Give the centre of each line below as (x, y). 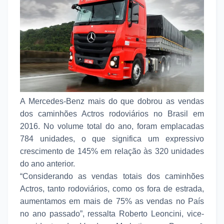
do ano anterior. (47, 163)
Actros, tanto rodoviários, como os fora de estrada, (112, 188)
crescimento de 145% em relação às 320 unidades (112, 151)
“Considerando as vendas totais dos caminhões (112, 176)
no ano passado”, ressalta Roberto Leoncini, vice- (112, 213)
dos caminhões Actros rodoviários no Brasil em (112, 113)
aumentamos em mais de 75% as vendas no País (112, 201)
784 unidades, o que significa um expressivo (112, 138)
